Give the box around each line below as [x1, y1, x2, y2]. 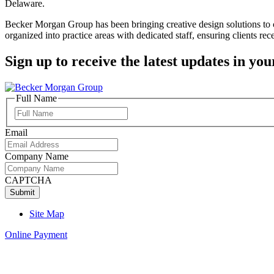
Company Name [5, 151, 68, 162]
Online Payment [5, 229, 67, 240]
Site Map [29, 209, 64, 220]
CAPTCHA [5, 175, 52, 186]
